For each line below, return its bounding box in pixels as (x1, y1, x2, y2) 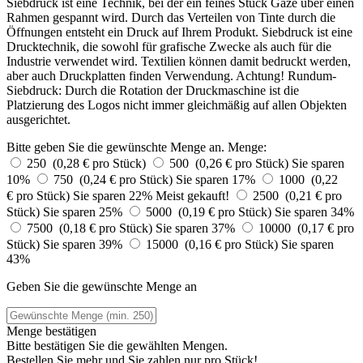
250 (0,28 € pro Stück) (27, 156, 149, 170)
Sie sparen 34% (275, 204, 354, 219)
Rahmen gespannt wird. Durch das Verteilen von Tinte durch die (6, 10, 335, 24)
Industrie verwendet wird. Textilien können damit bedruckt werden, (6, 53, 351, 68)
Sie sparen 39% (43, 237, 126, 251)
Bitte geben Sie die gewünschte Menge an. (6, 139, 224, 154)
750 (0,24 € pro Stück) (53, 172, 176, 186)
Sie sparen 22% (73, 188, 156, 203)
